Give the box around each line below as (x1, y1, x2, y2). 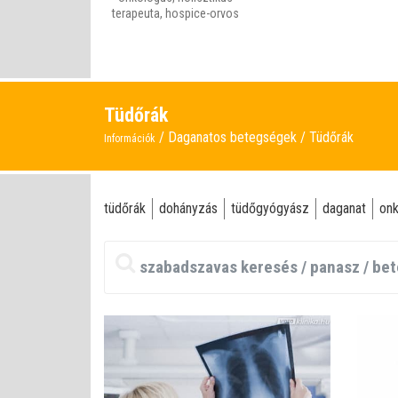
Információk (104, 132, 155, 145)
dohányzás (159, 200, 218, 217)
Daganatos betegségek (168, 129, 300, 146)
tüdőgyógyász (231, 200, 309, 217)
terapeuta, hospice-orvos (111, 6, 239, 20)
